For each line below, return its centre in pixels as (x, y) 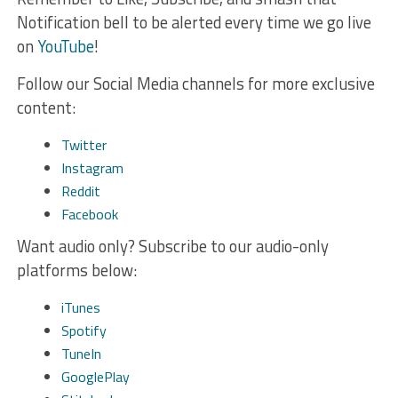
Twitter (84, 144)
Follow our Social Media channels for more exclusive (195, 83)
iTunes (80, 307)
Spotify (84, 330)
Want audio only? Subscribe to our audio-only (172, 246)
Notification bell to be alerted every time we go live (194, 22)
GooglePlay (95, 376)
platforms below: (76, 270)
